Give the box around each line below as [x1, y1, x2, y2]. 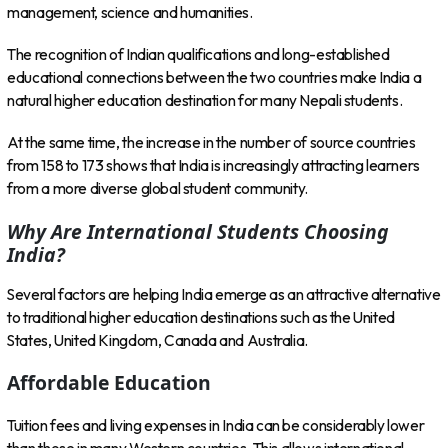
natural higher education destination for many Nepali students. [7, 90, 403, 110]
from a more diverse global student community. [7, 179, 308, 199]
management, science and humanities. [7, 2, 253, 22]
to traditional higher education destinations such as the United [7, 308, 395, 328]
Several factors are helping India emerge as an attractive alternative [7, 285, 441, 305]
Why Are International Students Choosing [7, 217, 390, 245]
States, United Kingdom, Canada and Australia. [7, 331, 308, 351]
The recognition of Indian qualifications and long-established [7, 44, 390, 64]
